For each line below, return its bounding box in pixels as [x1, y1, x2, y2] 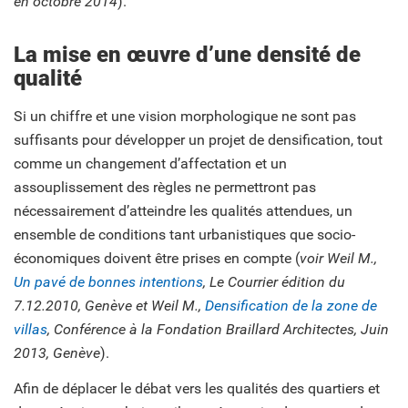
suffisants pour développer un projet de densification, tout [14, 131, 382, 149]
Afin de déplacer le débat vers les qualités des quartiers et [14, 380, 380, 398]
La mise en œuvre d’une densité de [14, 41, 361, 67]
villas [14, 321, 47, 339]
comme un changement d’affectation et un [14, 155, 287, 173]
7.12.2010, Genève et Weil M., [14, 297, 205, 315]
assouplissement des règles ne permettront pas [14, 178, 316, 197]
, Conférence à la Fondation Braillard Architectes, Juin [47, 321, 389, 339]
